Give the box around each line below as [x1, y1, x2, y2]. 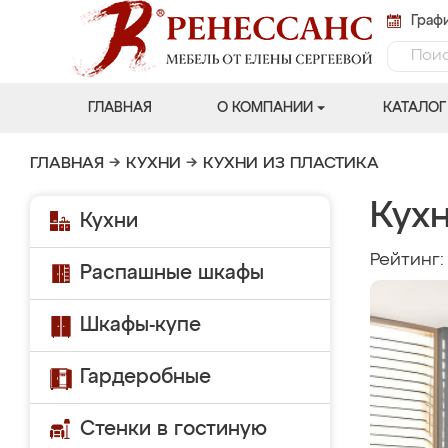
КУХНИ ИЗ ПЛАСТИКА [203, 156, 379, 172]
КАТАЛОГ [382, 101, 446, 115]
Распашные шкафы [80, 263, 264, 283]
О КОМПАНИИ [216, 101, 313, 115]
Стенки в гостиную [80, 419, 267, 439]
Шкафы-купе [80, 315, 201, 335]
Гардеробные [80, 367, 211, 387]
